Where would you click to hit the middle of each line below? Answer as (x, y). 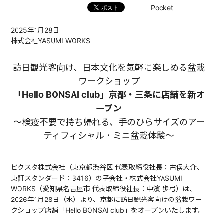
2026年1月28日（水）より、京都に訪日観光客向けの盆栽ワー (107, 199)
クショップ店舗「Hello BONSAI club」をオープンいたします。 (108, 210)
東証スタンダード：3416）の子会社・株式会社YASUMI (97, 178)
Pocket (162, 8)
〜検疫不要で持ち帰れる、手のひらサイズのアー (109, 122)
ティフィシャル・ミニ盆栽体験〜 (109, 136)
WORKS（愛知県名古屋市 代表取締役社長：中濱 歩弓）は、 (104, 189)
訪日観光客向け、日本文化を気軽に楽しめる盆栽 (109, 67)
